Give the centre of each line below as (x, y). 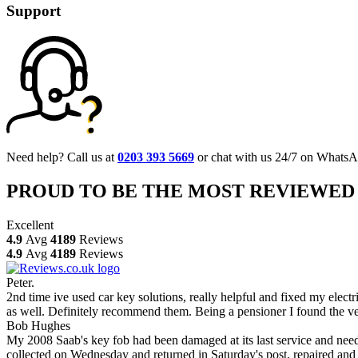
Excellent (30, 225)
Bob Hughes (38, 325)
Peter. (20, 282)
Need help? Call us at (62, 157)
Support (34, 10)
